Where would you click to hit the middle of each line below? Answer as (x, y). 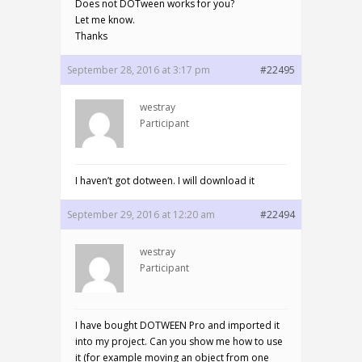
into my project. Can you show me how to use (179, 341)
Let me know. (105, 20)
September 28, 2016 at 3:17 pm (139, 70)
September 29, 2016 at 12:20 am (141, 215)
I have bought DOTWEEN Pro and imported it (177, 325)
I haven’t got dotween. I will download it (165, 181)
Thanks (91, 36)
